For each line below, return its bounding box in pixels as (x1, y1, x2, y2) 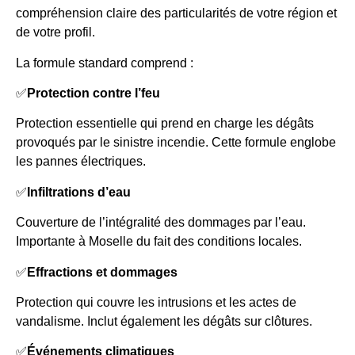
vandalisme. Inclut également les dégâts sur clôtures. (16, 314, 312, 328)
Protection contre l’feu (27, 86, 160, 100)
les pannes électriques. (16, 155, 146, 169)
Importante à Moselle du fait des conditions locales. (16, 235, 302, 249)
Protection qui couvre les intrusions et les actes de (16, 295, 296, 309)
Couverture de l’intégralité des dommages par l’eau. (16, 216, 306, 230)
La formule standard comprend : (16, 55, 193, 70)
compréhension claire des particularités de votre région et (16, 6, 337, 21)
